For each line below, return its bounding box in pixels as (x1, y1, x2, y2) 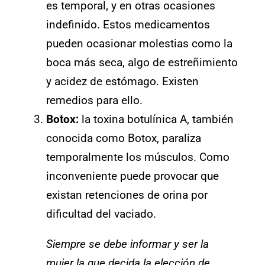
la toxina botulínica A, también (79, 112, 234, 127)
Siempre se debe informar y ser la (46, 237, 209, 251)
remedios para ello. (46, 93, 143, 108)
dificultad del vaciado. (46, 207, 156, 221)
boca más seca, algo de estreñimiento (46, 56, 238, 70)
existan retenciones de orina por (46, 188, 208, 202)
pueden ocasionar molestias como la (46, 37, 232, 51)
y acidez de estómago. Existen (46, 75, 199, 89)
